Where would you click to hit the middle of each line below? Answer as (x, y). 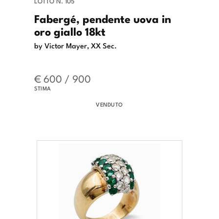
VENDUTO (109, 104)
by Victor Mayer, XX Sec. (76, 45)
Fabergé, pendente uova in (103, 18)
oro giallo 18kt (70, 31)
